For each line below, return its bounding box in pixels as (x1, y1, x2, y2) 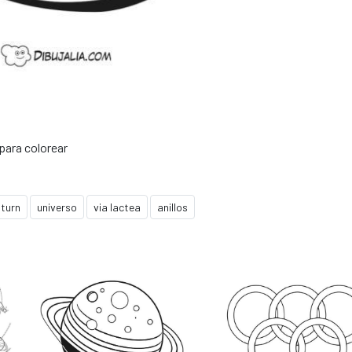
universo (37, 200, 77, 214)
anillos (157, 200, 188, 214)
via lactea (93, 200, 141, 214)
